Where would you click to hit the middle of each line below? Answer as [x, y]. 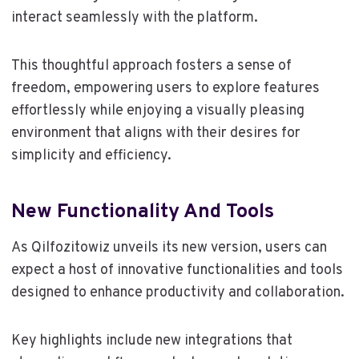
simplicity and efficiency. [91, 156]
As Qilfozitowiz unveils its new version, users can [169, 248]
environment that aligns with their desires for [155, 133]
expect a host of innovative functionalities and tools [177, 270]
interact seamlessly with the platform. [134, 18]
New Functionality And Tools [142, 212]
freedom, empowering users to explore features [165, 89]
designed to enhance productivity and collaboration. [177, 293]
